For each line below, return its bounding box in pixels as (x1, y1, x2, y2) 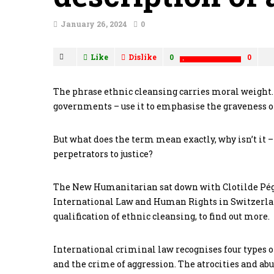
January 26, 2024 (61, 19, 127, 29)
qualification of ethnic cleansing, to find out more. (53, 210, 270, 223)
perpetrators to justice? (53, 148, 153, 160)
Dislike (128, 52, 157, 62)
